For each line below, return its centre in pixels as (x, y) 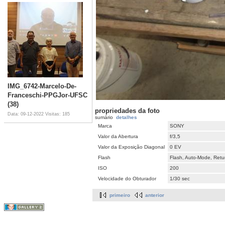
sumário (105, 118)
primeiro (120, 195)
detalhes (127, 118)
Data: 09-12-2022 (26, 114)
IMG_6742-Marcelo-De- (42, 86)
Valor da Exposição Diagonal (131, 147)
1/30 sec (180, 179)
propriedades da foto (127, 111)
